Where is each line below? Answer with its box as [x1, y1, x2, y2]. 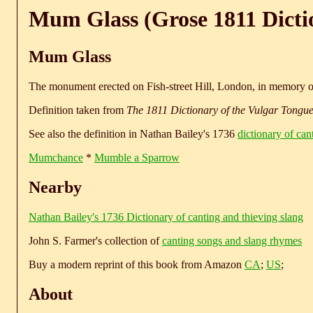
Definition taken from [29, 103, 126, 116]
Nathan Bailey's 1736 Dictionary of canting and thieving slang [29, 210, 303, 223]
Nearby [29, 177, 82, 196]
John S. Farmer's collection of [29, 234, 162, 247]
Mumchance [29, 151, 83, 163]
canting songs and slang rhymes [162, 234, 302, 247]
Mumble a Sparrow [94, 151, 180, 163]
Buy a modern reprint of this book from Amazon [29, 258, 245, 270]
